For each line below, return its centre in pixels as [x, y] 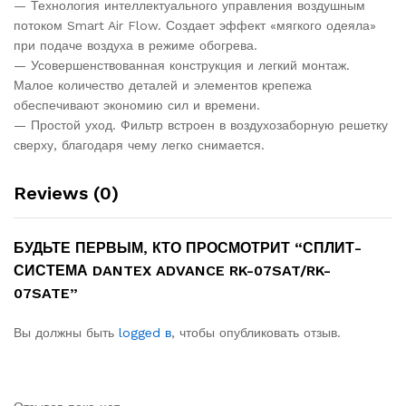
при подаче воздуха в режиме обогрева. [135, 45]
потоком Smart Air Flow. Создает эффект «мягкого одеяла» [195, 25]
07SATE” [46, 293]
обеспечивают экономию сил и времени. [137, 105]
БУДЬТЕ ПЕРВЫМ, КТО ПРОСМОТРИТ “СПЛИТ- [188, 247]
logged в [145, 332]
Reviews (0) [66, 193]
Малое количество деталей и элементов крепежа [163, 85]
